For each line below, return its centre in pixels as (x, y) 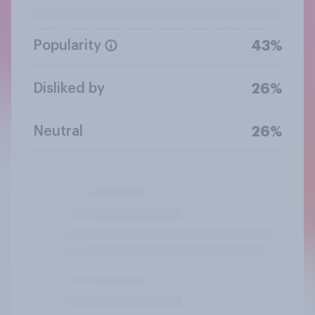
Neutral (58, 131)
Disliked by (69, 88)
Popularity (67, 45)
